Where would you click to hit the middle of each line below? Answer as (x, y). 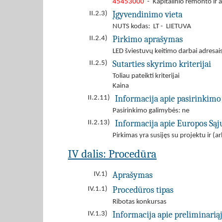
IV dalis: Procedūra (112, 154)
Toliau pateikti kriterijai (146, 76)
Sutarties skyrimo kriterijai (162, 64)
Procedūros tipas (143, 190)
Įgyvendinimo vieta (147, 14)
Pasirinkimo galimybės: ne (151, 111)
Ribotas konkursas (139, 202)
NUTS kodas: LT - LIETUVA (152, 27)
